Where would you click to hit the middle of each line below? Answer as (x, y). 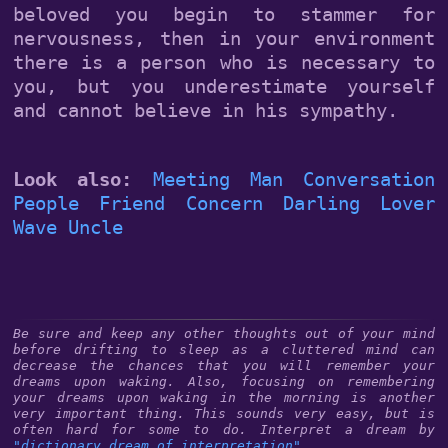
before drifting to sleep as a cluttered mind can (224, 349)
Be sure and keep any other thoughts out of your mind (224, 333)
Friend (132, 203)
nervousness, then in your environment (224, 38)
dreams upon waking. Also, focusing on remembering (224, 381)
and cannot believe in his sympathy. (205, 110)
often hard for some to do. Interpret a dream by (224, 429)
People (46, 203)
